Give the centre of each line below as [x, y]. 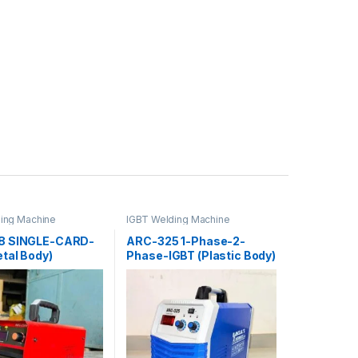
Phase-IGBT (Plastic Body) [201, 256]
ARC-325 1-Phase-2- [186, 241]
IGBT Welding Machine [178, 219]
